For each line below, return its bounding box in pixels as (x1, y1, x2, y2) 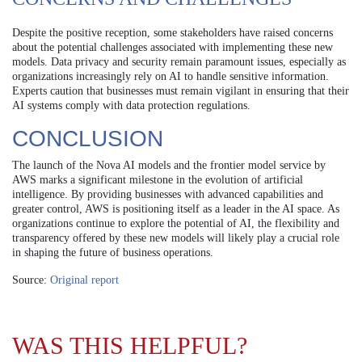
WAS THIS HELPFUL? (12, 331, 247, 359)
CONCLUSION (12, 125, 163, 151)
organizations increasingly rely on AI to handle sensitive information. (12, 69, 329, 82)
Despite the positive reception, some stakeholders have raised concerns (12, 26, 333, 39)
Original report (50, 273, 119, 286)
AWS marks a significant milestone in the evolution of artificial (12, 173, 303, 186)
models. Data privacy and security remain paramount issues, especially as (12, 55, 346, 68)
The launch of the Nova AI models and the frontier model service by (12, 158, 326, 171)
